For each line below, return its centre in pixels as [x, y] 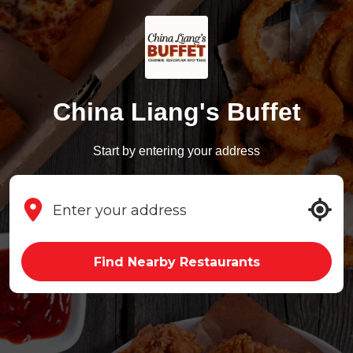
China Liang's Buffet [176, 112]
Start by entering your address [176, 151]
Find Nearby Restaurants [176, 262]
